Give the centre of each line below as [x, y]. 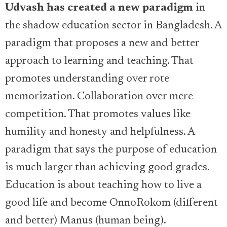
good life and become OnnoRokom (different [111, 203]
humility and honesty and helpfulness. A [100, 132]
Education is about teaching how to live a [103, 185]
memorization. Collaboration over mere [99, 97]
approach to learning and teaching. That [99, 61]
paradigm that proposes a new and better [102, 44]
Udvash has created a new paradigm [99, 8]
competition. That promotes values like [98, 115]
